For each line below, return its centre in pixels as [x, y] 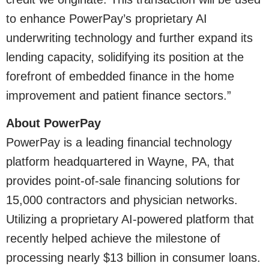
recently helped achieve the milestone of [113, 239]
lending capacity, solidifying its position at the [125, 57]
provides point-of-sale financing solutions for [123, 181]
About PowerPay [53, 123]
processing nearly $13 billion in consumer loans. [133, 258]
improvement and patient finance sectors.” [119, 95]
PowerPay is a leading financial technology [119, 143]
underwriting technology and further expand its [129, 38]
